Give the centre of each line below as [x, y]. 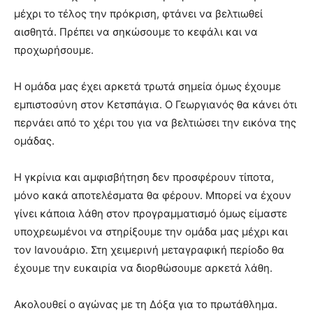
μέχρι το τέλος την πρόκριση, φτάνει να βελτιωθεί [138, 14]
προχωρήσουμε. [54, 50]
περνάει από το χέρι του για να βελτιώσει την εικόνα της [155, 123]
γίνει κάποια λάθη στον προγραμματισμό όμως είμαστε [151, 214]
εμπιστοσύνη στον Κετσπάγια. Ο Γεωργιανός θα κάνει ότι [155, 105]
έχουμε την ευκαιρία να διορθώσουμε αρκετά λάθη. [143, 268]
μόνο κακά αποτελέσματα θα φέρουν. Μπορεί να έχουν [153, 196]
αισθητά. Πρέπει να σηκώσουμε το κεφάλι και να [136, 32]
